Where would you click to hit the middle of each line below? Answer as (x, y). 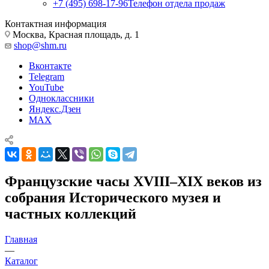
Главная (21, 239)
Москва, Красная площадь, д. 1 (75, 34)
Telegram (47, 76)
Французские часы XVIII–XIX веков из (133, 181)
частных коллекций (71, 213)
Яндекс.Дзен (55, 109)
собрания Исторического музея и (113, 197)
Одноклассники (62, 98)
